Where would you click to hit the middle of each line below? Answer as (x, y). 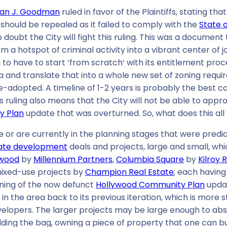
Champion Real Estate (129, 172)
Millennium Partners (73, 160)
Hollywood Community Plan (150, 185)
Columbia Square (150, 160)
